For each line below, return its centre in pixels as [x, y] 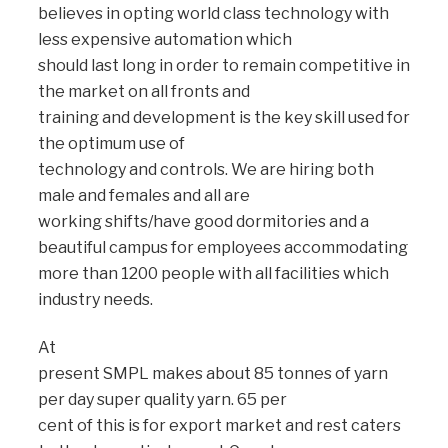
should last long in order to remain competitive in [224, 65]
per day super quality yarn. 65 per [162, 400]
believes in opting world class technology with [213, 13]
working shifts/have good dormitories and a [203, 221]
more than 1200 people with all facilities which [213, 273]
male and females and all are [144, 195]
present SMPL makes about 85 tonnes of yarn [213, 374]
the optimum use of [111, 143]
